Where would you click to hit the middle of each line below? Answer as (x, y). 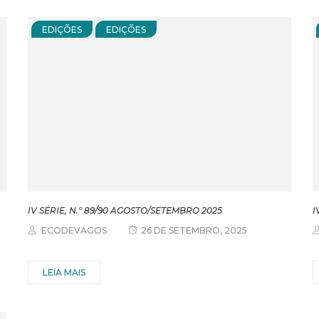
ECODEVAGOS (74, 231)
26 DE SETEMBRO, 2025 (194, 231)
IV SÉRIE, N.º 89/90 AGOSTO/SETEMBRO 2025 (125, 211)
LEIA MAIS (64, 273)
